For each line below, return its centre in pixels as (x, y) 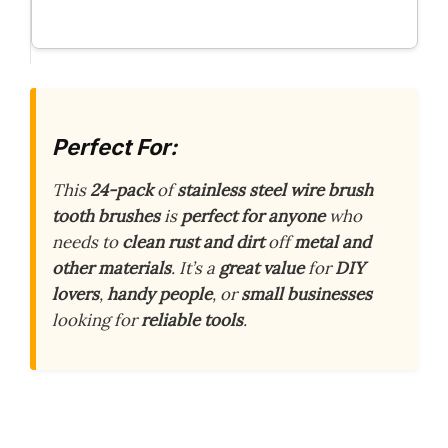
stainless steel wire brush (275, 190)
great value (261, 268)
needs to (87, 242)
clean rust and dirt (193, 242)
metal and (332, 242)
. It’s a (195, 268)
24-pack (121, 190)
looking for (96, 320)
